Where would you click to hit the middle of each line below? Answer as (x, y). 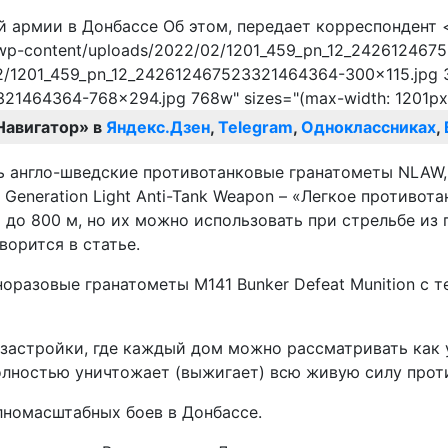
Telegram (255, 127)
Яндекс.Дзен (158, 127)
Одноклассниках (368, 127)
